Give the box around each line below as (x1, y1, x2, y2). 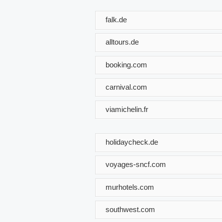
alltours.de (106, 37, 139, 46)
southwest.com (106, 205, 155, 214)
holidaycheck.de (106, 137, 158, 146)
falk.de (106, 15, 127, 24)
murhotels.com (106, 182, 154, 191)
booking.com (106, 60, 147, 69)
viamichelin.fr (106, 105, 148, 113)
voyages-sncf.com (106, 160, 166, 169)
